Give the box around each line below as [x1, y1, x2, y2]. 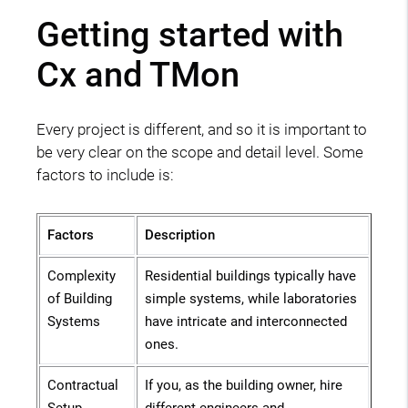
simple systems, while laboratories [145, 291, 357, 308]
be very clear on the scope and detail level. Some [36, 142, 363, 161]
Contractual [47, 377, 118, 394]
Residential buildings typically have [145, 268, 356, 285]
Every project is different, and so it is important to [36, 119, 367, 138]
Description [145, 227, 215, 244]
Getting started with [36, 14, 343, 55]
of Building [47, 291, 112, 308]
